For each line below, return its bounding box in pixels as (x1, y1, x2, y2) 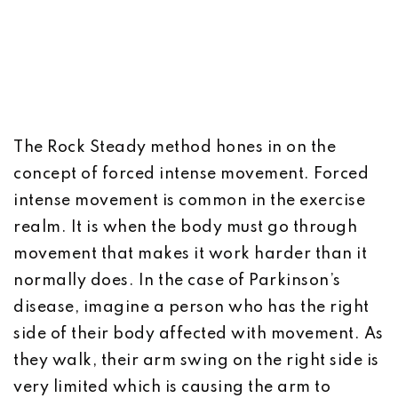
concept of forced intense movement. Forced (13, 166, 369, 182)
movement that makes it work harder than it (13, 246, 367, 262)
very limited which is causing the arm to (13, 379, 330, 395)
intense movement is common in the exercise (13, 193, 365, 209)
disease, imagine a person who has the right (13, 299, 370, 315)
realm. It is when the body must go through (13, 219, 357, 235)
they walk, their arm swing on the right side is (13, 353, 379, 369)
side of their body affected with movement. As (13, 326, 384, 342)
